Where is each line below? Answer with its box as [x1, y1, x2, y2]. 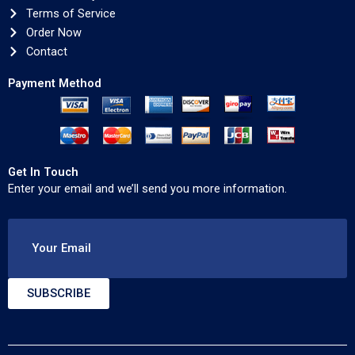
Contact [25, 44, 67, 59]
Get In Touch [8, 165, 78, 179]
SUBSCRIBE [27, 285, 90, 300]
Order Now [25, 25, 82, 40]
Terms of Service [25, 6, 116, 21]
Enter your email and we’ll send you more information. [8, 181, 287, 196]
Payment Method [8, 76, 101, 90]
